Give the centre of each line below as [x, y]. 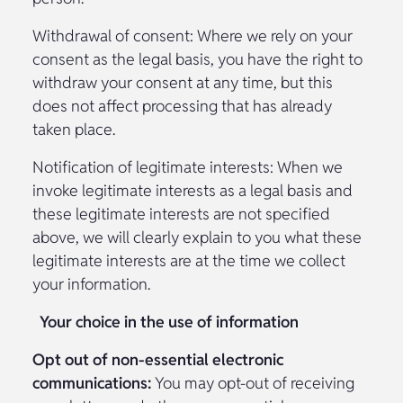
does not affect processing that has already [182, 105]
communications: [92, 382]
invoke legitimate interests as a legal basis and [193, 190]
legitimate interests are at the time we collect [189, 260]
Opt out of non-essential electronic [158, 359]
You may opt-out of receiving [253, 382]
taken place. [74, 129]
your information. [91, 283]
